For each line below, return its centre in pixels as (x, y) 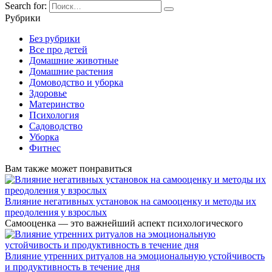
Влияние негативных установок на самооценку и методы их (131, 201)
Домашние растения (71, 71)
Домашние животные (74, 60)
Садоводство (56, 126)
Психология (54, 115)
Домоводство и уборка (76, 82)
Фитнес (45, 148)
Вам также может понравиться (68, 168)
